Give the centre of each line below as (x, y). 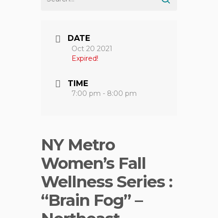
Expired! (85, 58)
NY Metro (78, 144)
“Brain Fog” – (92, 200)
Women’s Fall (93, 163)
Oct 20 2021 (92, 48)
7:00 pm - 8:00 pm (104, 94)
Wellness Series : (107, 181)
